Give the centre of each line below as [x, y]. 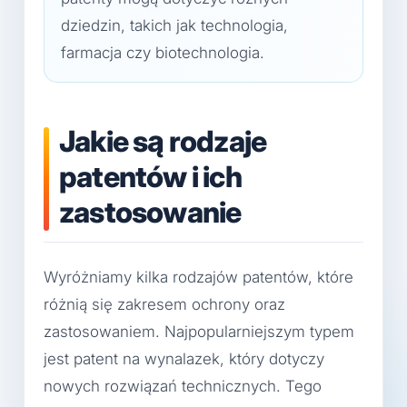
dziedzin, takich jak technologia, [174, 25]
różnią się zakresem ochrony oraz [164, 305]
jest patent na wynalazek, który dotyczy [184, 359]
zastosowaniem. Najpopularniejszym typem [199, 332]
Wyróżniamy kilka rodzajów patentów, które [199, 278]
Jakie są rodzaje [163, 141]
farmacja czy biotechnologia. [163, 53]
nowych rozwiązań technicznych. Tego [183, 387]
